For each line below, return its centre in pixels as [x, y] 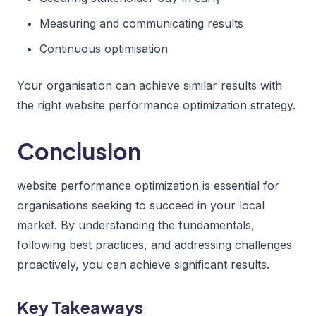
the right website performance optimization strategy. [156, 105]
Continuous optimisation [104, 48]
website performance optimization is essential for [148, 185]
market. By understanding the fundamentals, [136, 225]
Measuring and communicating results [141, 23]
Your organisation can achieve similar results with [150, 85]
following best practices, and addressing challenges [154, 244]
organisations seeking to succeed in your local [141, 205]
